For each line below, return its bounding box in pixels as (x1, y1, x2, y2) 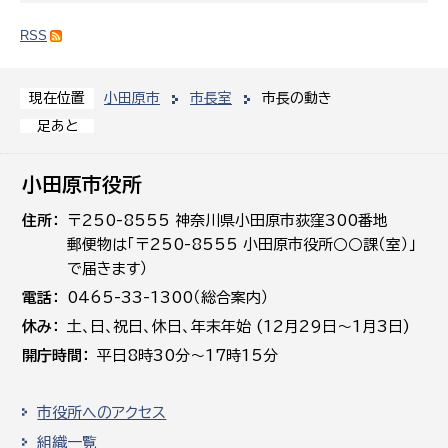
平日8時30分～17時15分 (97, 347, 279, 363)
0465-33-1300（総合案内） (67, 289, 270, 305)
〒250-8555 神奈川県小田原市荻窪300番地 (67, 212, 389, 228)
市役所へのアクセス (37, 404, 167, 420)
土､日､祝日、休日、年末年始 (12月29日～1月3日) (67, 318, 411, 334)
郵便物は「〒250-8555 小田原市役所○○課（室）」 (67, 236, 418, 252)
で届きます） (67, 260, 149, 276)
